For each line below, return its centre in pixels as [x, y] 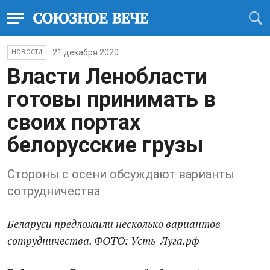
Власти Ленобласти [107, 77]
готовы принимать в [111, 99]
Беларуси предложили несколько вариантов [114, 224]
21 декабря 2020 [86, 52]
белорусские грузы [105, 145]
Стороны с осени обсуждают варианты [121, 174]
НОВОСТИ [27, 52]
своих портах [74, 122]
